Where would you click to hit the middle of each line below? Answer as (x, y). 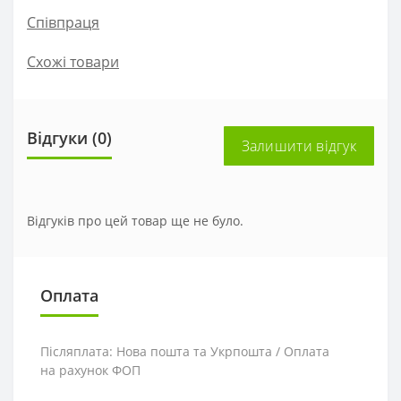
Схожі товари (73, 62)
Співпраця (63, 22)
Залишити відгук (299, 146)
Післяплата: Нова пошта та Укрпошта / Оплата (185, 351)
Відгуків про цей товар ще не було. (135, 221)
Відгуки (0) (69, 138)
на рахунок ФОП (90, 370)
